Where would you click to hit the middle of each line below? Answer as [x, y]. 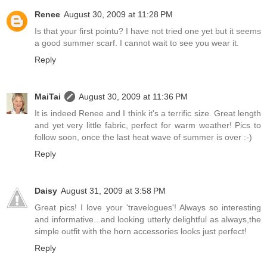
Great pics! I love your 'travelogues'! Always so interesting [148, 208]
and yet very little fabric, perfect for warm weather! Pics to [148, 125]
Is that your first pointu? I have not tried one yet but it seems [148, 31]
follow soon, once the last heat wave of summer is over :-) [143, 137]
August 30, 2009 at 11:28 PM [118, 15]
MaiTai [48, 97]
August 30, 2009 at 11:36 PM [133, 97]
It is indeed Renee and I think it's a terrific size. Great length [148, 114]
